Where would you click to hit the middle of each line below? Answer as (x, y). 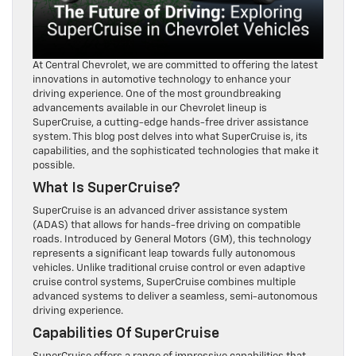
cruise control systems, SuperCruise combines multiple (164, 274)
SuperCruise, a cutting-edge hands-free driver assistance (170, 114)
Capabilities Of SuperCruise (126, 325)
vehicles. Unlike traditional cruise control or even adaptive (169, 260)
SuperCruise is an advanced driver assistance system (160, 203)
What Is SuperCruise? (106, 180)
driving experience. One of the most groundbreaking (157, 86)
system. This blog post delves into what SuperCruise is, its (170, 129)
